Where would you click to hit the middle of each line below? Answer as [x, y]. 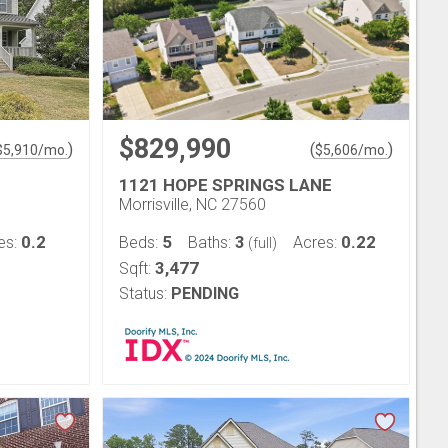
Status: [143, 293]
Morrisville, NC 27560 [192, 204]
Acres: [317, 242]
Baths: [211, 242]
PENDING [205, 293]
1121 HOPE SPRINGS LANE [225, 185]
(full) [261, 243]
